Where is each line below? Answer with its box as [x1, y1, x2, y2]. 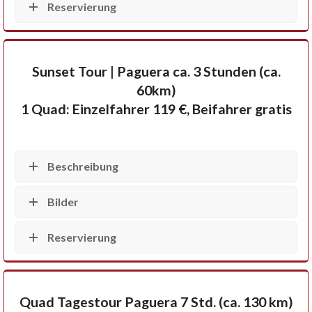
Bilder [47, 195, 79, 209]
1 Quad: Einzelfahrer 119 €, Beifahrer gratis [20, 101, 292, 118]
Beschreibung [47, 159, 118, 173]
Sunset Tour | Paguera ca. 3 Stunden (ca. [31, 63, 281, 80]
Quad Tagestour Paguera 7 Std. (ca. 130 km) [19, 294, 293, 311]
